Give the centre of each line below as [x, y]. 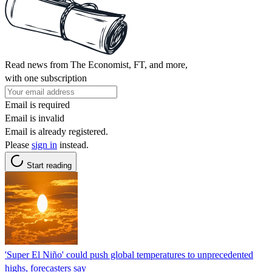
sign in [44, 144]
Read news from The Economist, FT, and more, [96, 64]
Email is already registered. [56, 131]
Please [18, 144]
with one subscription [46, 78]
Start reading [49, 165]
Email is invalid [35, 118]
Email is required [37, 104]
